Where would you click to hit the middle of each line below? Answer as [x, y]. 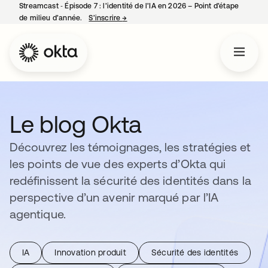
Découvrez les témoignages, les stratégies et [130, 147]
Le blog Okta [76, 124]
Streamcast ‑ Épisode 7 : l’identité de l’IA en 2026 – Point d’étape [129, 6]
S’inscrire [106, 18]
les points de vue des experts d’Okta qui [118, 164]
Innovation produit [90, 252]
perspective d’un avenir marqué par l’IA [114, 197]
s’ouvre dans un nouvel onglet [178, 18]
